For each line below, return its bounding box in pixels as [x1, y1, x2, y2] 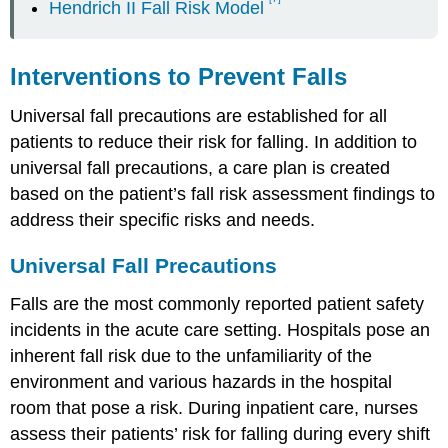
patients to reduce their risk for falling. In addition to [10, 132, 418, 153]
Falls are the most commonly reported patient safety [10, 293, 425, 314]
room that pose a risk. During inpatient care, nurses [10, 397, 419, 418]
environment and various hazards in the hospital [10, 371, 393, 392]
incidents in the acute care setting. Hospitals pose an [10, 319, 431, 340]
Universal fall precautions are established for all [10, 106, 388, 127]
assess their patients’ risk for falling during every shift [10, 423, 431, 444]
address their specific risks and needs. [10, 210, 316, 231]
